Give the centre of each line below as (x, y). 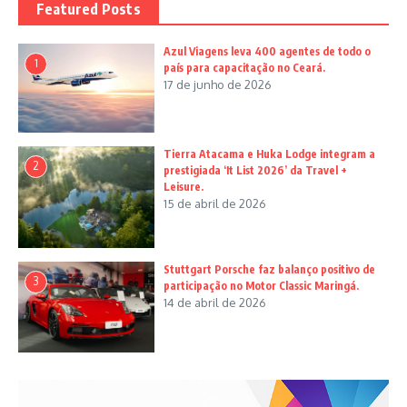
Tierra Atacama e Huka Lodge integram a (269, 154)
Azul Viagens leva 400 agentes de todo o (267, 51)
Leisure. (184, 186)
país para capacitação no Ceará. (244, 68)
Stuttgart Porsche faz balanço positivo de (269, 270)
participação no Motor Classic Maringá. (261, 286)
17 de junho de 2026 (218, 84)
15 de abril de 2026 (215, 203)
